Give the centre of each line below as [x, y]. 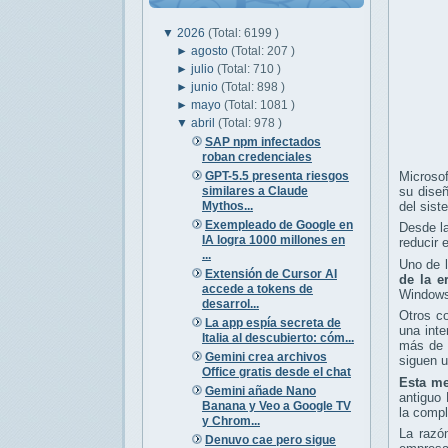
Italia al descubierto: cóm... [277, 337]
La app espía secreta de [272, 322]
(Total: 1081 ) [260, 104]
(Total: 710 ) [249, 68]
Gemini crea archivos [265, 356]
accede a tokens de [257, 288]
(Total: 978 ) [250, 122]
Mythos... [227, 205]
